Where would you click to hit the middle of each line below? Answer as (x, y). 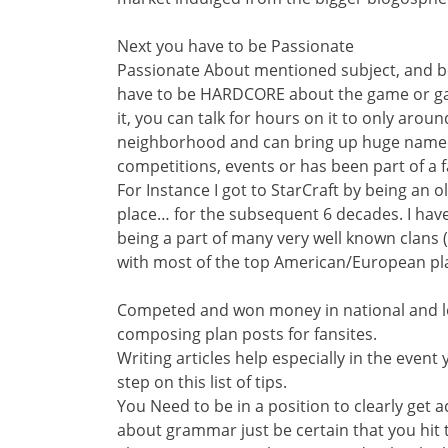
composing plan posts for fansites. (247, 334)
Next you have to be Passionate (235, 46)
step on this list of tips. (202, 382)
